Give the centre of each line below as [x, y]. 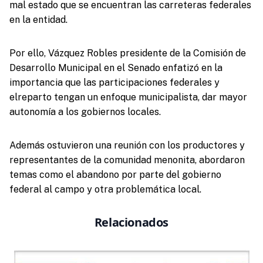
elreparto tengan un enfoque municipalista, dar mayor [128, 97]
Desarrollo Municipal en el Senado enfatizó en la [116, 68]
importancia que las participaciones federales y [114, 82]
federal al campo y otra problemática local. [105, 189]
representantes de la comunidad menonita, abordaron [127, 160]
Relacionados [131, 222]
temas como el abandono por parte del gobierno [115, 174]
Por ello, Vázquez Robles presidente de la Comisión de [127, 53]
